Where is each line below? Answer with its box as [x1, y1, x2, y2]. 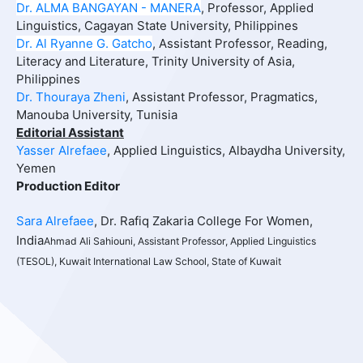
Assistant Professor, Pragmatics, [131, 89, 318, 105]
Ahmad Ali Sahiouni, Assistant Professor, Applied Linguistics [43, 235, 316, 248]
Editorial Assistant [15, 125, 124, 141]
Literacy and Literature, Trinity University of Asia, [15, 53, 295, 70]
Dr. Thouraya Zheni [15, 89, 126, 105]
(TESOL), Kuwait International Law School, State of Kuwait [15, 255, 281, 268]
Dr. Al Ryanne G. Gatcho [15, 36, 152, 52]
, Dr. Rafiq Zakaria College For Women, [93, 213, 313, 229]
